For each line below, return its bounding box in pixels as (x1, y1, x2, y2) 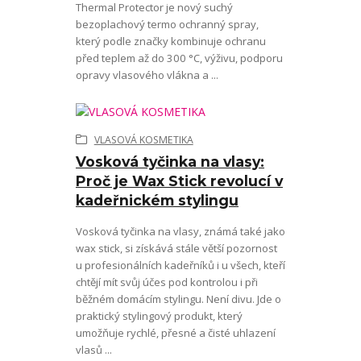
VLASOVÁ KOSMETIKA (93, 133, 193, 147)
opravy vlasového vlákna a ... (75, 68, 218, 83)
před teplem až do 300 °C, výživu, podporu (75, 51, 283, 66)
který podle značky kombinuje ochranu (75, 34, 266, 49)
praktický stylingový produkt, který (75, 308, 243, 323)
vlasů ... (75, 342, 112, 357)
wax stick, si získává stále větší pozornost (75, 240, 277, 255)
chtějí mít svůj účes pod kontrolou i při (75, 274, 258, 289)
